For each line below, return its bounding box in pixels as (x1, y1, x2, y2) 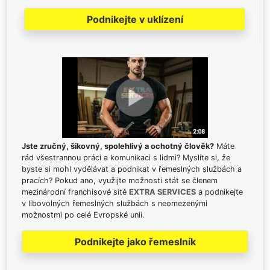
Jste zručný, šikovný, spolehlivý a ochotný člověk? (22, 141, 214, 151)
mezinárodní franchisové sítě (22, 187, 129, 196)
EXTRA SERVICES (129, 187, 196, 196)
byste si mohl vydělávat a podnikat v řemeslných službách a (22, 164, 242, 174)
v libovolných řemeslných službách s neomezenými (22, 198, 207, 208)
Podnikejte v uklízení (86, 13, 183, 26)
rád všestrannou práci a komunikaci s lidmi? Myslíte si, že (22, 152, 230, 162)
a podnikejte (196, 187, 243, 196)
